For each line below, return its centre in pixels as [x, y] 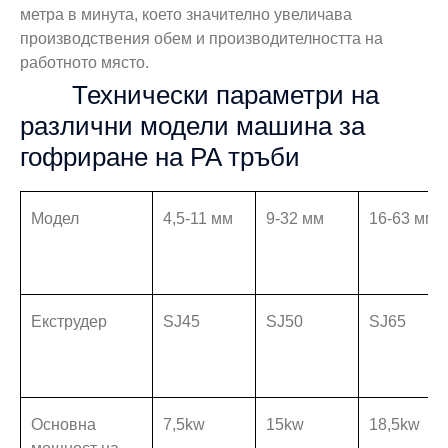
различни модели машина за [192, 125]
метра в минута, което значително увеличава [186, 14]
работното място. [84, 62]
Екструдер [69, 321]
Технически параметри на [225, 94]
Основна [63, 424]
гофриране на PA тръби [160, 156]
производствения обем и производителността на [201, 38]
